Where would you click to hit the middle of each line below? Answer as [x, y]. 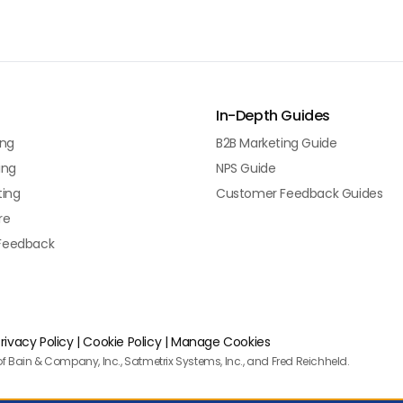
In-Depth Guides [273, 116]
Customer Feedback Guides [300, 193]
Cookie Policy [122, 342]
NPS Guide [246, 168]
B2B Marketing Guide [277, 143]
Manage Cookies [221, 342]
